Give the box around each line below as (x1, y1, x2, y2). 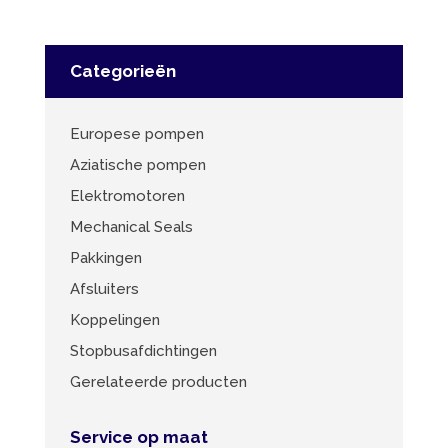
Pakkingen (69, 248, 142, 267)
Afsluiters (69, 279, 139, 298)
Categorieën (69, 60, 176, 81)
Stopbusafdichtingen (69, 341, 217, 360)
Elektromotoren (69, 186, 185, 205)
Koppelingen (69, 310, 160, 329)
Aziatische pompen (69, 155, 206, 174)
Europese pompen (69, 124, 204, 143)
